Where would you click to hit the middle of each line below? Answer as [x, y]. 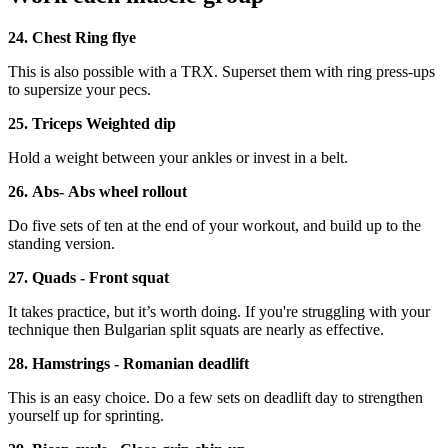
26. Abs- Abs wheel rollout [97, 192]
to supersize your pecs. [81, 90]
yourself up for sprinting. [86, 416]
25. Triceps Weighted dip [92, 124]
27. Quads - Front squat [88, 278]
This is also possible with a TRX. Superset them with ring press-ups [221, 72]
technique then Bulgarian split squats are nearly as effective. [198, 330]
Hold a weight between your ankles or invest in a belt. [180, 158]
